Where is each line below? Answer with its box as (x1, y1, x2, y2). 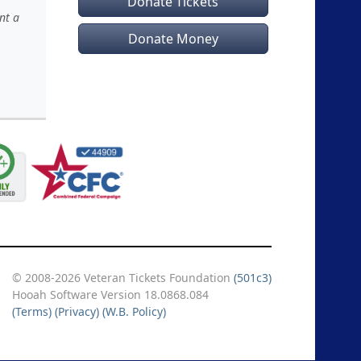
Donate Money (127, 30, 218, 48)
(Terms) (12, 304, 52, 319)
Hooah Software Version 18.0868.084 (12, 287, 209, 302)
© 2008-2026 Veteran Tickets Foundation (12, 270, 234, 285)
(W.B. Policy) (102, 304, 166, 319)
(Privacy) (55, 304, 99, 319)
